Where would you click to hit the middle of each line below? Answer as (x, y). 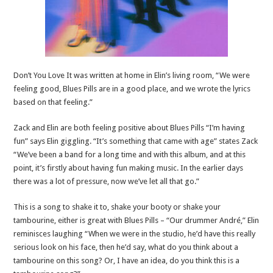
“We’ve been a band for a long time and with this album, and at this (130, 155)
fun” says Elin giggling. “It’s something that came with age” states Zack (136, 141)
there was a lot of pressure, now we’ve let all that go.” (107, 182)
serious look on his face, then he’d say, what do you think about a (126, 247)
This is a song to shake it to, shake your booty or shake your (117, 207)
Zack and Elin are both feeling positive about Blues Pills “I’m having (129, 128)
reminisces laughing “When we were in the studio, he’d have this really (135, 234)
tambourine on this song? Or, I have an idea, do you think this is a (127, 261)
